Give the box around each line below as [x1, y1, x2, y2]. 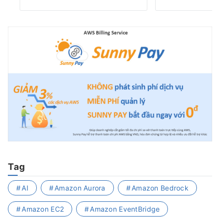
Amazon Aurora [55, 183, 106, 192]
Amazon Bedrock [132, 183, 189, 192]
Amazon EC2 [22, 204, 64, 213]
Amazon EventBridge [90, 204, 160, 213]
